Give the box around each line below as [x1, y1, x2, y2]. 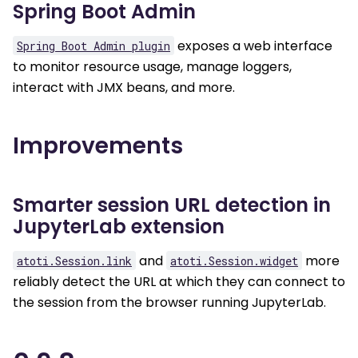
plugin [132, 38, 170, 54]
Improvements [13, 129, 183, 161]
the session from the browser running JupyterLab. [13, 292, 326, 312]
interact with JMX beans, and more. [13, 78, 235, 97]
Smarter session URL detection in [13, 191, 331, 218]
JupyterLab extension [13, 213, 225, 240]
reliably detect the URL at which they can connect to [13, 272, 345, 291]
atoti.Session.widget [170, 253, 298, 268]
